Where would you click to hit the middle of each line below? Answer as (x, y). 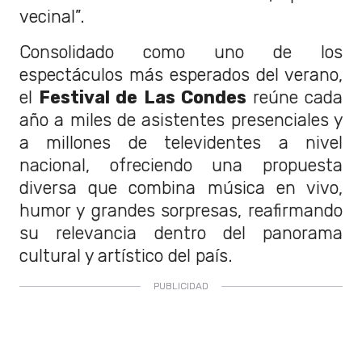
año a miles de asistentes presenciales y (181, 120)
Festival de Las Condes (143, 97)
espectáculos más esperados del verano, (181, 74)
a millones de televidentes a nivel (181, 142)
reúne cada (295, 97)
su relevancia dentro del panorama (181, 233)
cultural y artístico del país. (126, 255)
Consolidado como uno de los (181, 52)
